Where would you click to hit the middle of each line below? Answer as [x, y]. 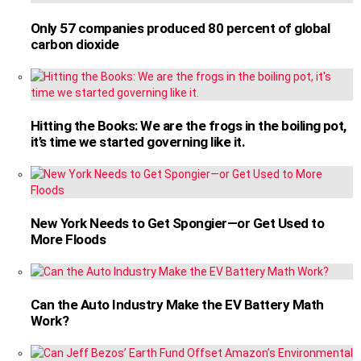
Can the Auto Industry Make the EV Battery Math [177, 305]
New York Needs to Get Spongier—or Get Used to [178, 224]
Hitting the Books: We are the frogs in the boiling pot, [189, 126]
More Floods [68, 240]
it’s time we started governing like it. [138, 142]
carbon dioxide [75, 45]
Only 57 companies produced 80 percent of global [180, 29]
